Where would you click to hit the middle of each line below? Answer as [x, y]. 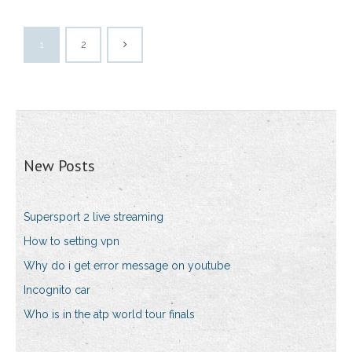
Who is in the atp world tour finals [109, 315]
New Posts [59, 166]
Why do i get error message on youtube [127, 266]
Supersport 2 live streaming [93, 217]
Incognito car [57, 290]
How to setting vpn [71, 242]
